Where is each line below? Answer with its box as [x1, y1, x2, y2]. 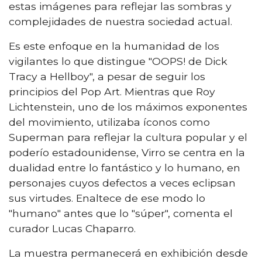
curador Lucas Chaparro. [9, 222, 136, 235]
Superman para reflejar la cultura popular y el [9, 130, 247, 143]
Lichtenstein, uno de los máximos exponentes [9, 100, 247, 113]
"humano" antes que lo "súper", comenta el [9, 206, 233, 219]
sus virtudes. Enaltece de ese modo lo [9, 191, 205, 204]
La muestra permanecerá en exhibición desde [9, 246, 248, 259]
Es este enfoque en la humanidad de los [9, 39, 219, 52]
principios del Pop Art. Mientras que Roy [9, 85, 215, 98]
